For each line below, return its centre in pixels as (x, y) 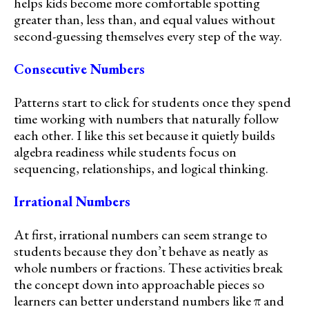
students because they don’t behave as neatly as (141, 251)
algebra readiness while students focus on (125, 152)
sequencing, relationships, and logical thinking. (141, 169)
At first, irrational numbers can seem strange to (140, 235)
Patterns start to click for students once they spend (152, 102)
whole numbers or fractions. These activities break (148, 268)
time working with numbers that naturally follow (146, 119)
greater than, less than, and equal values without (144, 20)
